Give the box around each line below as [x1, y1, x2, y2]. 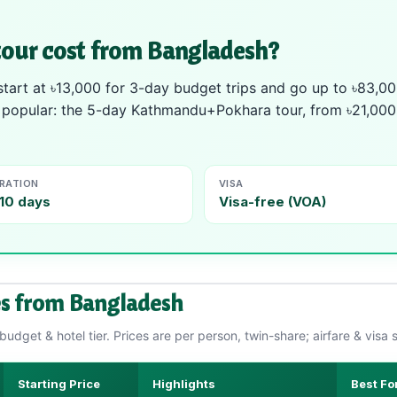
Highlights [152, 376, 215, 391]
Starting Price [17, 376, 100, 391]
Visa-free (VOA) [219, 193, 326, 210]
